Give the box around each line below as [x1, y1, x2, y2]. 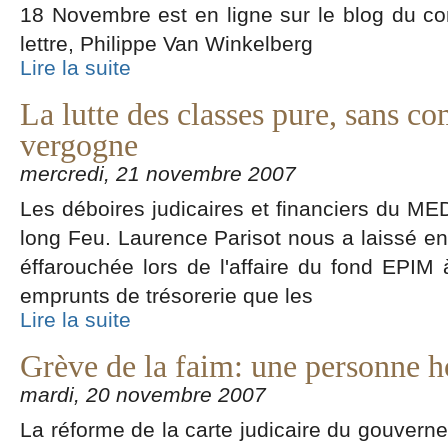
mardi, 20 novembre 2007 [20, 383, 266, 406]
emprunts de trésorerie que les [20, 284, 313, 307]
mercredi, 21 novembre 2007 [20, 162, 296, 185]
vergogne [20, 128, 138, 163]
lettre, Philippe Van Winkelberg [20, 32, 313, 55]
